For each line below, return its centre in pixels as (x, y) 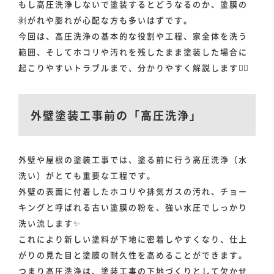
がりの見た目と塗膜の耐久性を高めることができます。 (133, 255)
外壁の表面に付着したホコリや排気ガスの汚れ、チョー (133, 191)
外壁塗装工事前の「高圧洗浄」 (116, 115)
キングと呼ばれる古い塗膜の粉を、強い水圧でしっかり (133, 207)
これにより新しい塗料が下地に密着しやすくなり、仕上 (133, 239)
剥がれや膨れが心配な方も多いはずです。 (106, 20)
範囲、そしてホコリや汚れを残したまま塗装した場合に (133, 52)
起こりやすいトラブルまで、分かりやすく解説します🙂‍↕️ (134, 68)
